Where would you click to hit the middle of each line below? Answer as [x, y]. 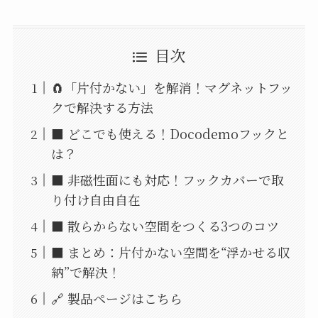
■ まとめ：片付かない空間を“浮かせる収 [170, 252]
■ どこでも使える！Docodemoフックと [170, 134]
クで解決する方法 [102, 108]
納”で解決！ [86, 272]
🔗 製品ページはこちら [116, 298]
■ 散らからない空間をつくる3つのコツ [165, 226]
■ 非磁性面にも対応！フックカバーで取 [167, 180]
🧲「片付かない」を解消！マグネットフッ [171, 88]
